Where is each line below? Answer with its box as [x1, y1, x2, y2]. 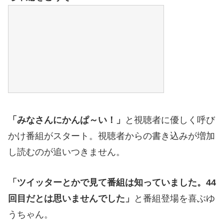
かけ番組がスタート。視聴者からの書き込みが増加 [8, 131, 215, 141]
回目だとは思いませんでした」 [8, 193, 134, 204]
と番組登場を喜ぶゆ [134, 193, 215, 204]
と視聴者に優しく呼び [125, 115, 215, 125]
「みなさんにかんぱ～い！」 [8, 115, 125, 125]
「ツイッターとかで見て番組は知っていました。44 [8, 177, 216, 188]
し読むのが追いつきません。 [8, 147, 125, 157]
